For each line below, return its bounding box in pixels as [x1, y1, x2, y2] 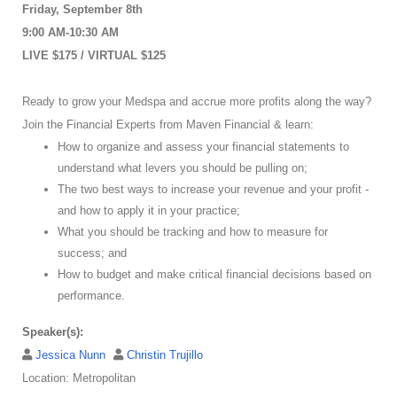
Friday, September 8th [22, 3, 143, 17]
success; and [58, 246, 127, 261]
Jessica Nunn [35, 348, 109, 362]
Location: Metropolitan [22, 371, 136, 385]
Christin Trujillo [127, 348, 203, 362]
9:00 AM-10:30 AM [22, 26, 119, 40]
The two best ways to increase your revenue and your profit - [58, 183, 369, 197]
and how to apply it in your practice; [58, 204, 240, 218]
